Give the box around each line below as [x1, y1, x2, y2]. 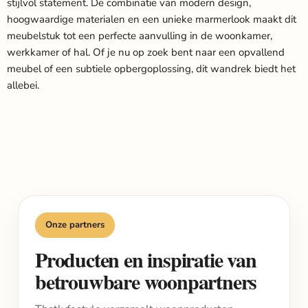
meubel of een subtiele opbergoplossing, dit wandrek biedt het [7, 62, 296, 76]
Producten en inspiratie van [35, 244, 256, 274]
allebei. [7, 78, 39, 92]
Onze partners [45, 219, 104, 231]
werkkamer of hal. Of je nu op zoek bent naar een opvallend [7, 45, 285, 59]
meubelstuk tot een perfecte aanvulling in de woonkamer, [7, 29, 272, 43]
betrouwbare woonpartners [35, 266, 257, 296]
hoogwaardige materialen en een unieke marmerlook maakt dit [7, 12, 296, 26]
